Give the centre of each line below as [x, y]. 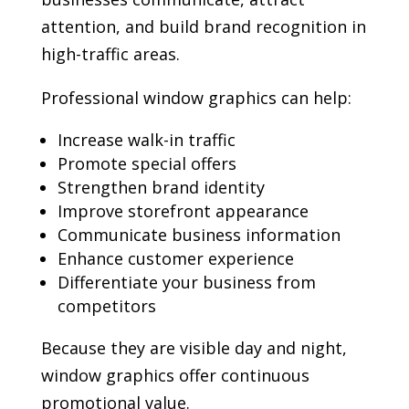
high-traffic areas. [110, 54]
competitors [106, 306]
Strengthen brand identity [161, 188]
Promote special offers [147, 164]
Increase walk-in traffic [146, 140]
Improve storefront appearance [183, 211]
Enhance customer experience [175, 259]
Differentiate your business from [186, 283]
